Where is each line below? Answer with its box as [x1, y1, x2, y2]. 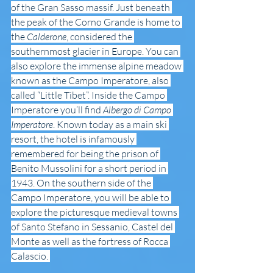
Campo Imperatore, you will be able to [11, 191, 171, 204]
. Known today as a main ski [53, 118, 169, 130]
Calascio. [11, 249, 50, 262]
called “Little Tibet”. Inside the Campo [11, 88, 167, 101]
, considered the [66, 30, 134, 43]
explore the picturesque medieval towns [11, 205, 179, 218]
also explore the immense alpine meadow [11, 59, 183, 72]
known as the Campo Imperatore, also [11, 74, 171, 87]
